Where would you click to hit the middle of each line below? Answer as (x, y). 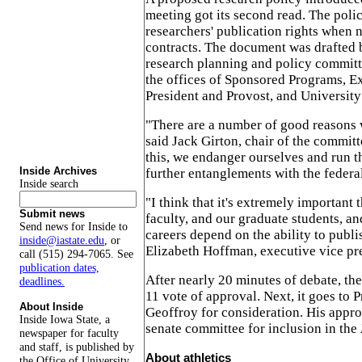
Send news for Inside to (74, 227)
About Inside (51, 306)
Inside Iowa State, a (65, 319)
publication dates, (59, 268)
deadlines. (42, 282)
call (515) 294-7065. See (76, 254)
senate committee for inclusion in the (253, 328)
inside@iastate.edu (62, 240)
